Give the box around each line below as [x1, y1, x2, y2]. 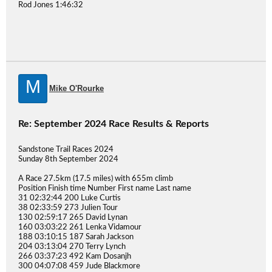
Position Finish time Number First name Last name [18, 185, 191, 192]
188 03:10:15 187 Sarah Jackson [18, 233, 134, 241]
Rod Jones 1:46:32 [18, 1, 83, 9]
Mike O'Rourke [49, 84, 104, 93]
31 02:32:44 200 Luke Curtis [18, 194, 121, 202]
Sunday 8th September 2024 [18, 155, 118, 163]
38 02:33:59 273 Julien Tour [18, 204, 118, 212]
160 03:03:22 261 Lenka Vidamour [18, 223, 141, 231]
